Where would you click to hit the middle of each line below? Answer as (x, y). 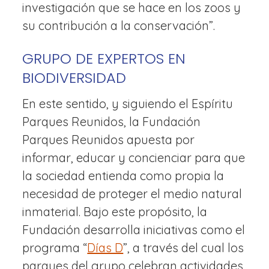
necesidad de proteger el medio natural (132, 194)
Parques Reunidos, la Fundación (112, 122)
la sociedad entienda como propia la (123, 176)
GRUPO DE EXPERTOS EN (104, 59)
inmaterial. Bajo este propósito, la (115, 212)
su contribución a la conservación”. (119, 26)
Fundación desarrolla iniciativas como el (134, 230)
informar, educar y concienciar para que (134, 158)
